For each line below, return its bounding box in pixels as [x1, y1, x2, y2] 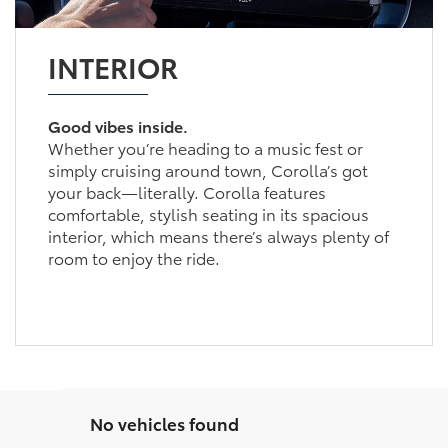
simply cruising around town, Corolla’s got [47, 157, 368, 181]
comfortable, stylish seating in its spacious [47, 201, 369, 225]
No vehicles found [90, 410, 239, 435]
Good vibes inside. [47, 113, 188, 137]
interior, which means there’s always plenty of [47, 223, 389, 247]
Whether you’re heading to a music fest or [47, 135, 363, 159]
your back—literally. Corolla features [47, 179, 326, 203]
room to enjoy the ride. [47, 245, 220, 269]
